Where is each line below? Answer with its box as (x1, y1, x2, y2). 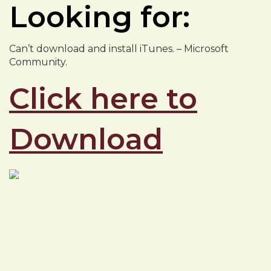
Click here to (9, 81, 197, 116)
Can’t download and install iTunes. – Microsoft (9, 43, 229, 54)
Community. (9, 56, 67, 68)
